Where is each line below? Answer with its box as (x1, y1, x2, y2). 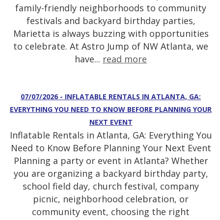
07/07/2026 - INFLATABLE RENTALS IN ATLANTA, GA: (21, 92, 201, 102)
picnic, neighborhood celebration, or (33, 193, 189, 205)
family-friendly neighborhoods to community (15, 2, 206, 14)
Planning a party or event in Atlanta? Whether (13, 155, 208, 167)
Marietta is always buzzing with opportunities (13, 27, 209, 40)
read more (103, 53, 147, 65)
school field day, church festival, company (23, 180, 199, 192)
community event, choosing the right (32, 206, 190, 218)
